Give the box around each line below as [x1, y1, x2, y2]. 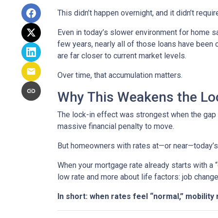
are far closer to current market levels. [57, 51, 186, 61]
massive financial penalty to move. [57, 122, 174, 131]
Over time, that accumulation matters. [57, 71, 182, 80]
